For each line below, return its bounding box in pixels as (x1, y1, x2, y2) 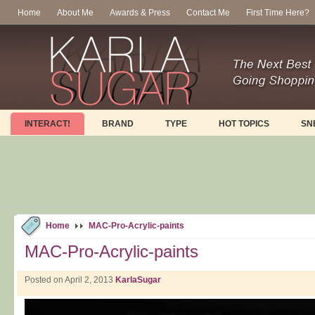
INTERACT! (25, 119, 70, 129)
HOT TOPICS (219, 119, 269, 129)
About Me (57, 8, 94, 18)
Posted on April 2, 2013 (25, 275, 115, 285)
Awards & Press (110, 8, 170, 18)
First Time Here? (246, 8, 309, 18)
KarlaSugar (115, 275, 161, 285)
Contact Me (186, 8, 230, 18)
